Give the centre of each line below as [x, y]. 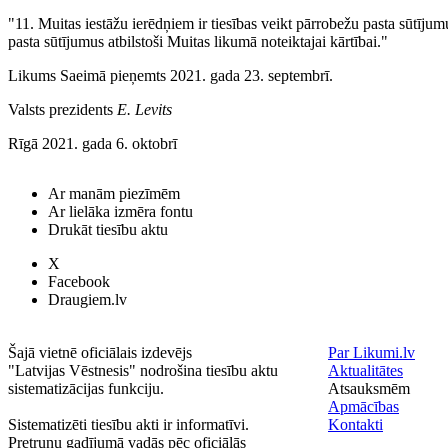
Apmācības [363, 406]
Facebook [79, 281]
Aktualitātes [365, 370]
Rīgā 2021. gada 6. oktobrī [92, 144]
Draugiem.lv [87, 299]
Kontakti [355, 424]
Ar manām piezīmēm [114, 193]
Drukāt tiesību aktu [108, 229]
